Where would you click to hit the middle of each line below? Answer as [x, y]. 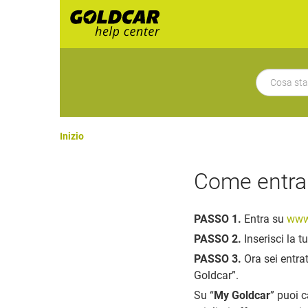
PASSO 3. [218, 259]
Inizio [72, 136]
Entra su [264, 219]
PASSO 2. [218, 239]
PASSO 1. [218, 219]
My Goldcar [242, 295]
